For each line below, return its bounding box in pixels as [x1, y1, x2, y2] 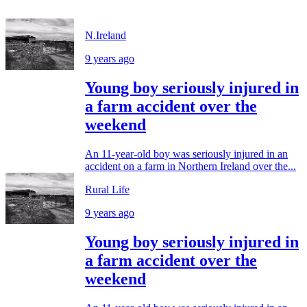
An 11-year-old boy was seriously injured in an [85, 148, 288, 160]
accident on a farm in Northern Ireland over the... [85, 160, 296, 173]
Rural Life [85, 184, 130, 196]
